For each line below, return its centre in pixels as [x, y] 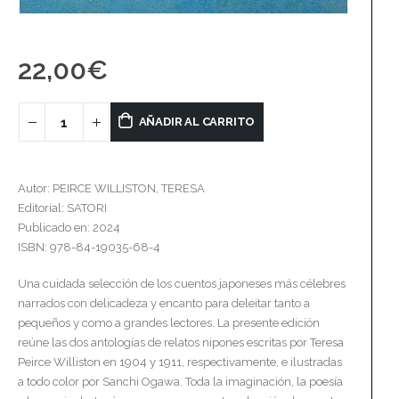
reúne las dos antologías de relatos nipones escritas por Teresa [181, 342]
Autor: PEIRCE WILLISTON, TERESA [111, 189]
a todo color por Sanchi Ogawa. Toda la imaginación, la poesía [180, 381]
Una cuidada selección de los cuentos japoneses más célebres [182, 283]
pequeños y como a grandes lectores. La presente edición [169, 322]
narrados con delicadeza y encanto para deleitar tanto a [164, 303]
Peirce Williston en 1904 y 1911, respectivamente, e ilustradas [180, 362]
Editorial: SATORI [62, 208]
